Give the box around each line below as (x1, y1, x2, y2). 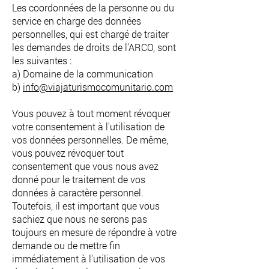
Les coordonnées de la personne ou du (12, 1, 174, 14)
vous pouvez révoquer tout (12, 147, 124, 159)
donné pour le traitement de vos (12, 173, 145, 186)
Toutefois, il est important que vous (12, 199, 160, 212)
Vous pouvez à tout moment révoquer (12, 107, 171, 119)
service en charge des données (12, 14, 141, 27)
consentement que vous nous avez (12, 160, 159, 172)
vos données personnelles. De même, (12, 133, 168, 146)
